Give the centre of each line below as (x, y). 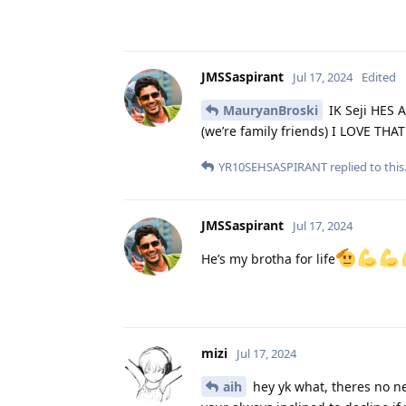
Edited (379, 77)
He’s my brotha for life (268, 258)
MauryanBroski (271, 110)
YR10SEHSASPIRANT (273, 166)
